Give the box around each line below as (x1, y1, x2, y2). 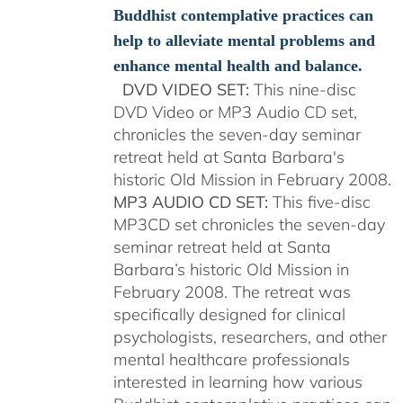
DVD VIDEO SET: (121, 79, 249, 100)
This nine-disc (248, 79, 356, 100)
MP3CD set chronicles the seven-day (112, 214, 385, 235)
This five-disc (267, 192, 371, 212)
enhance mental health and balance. (112, 57, 363, 75)
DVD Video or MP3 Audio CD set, (112, 102, 357, 122)
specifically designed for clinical (112, 304, 345, 325)
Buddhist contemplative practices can (112, 6, 373, 24)
